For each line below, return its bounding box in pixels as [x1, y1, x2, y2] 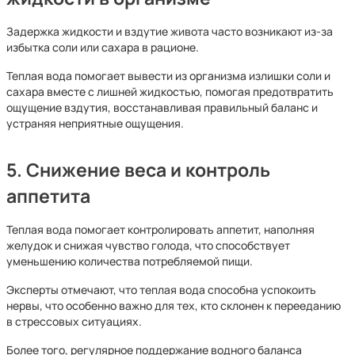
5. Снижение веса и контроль [6, 158, 270, 182]
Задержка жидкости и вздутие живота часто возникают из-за [6, 24, 333, 39]
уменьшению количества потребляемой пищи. [6, 254, 253, 269]
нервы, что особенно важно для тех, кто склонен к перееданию [6, 298, 341, 313]
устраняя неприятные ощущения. [6, 116, 184, 131]
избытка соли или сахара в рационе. [6, 40, 199, 55]
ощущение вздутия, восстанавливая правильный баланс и [6, 100, 318, 115]
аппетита [6, 184, 90, 208]
